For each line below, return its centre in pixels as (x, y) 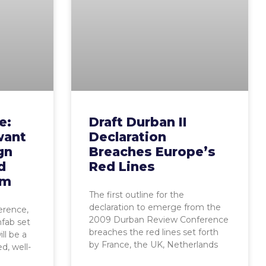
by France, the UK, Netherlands (153, 244)
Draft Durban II (138, 122)
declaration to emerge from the (155, 207)
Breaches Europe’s (152, 151)
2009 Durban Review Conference (159, 219)
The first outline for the (136, 194)
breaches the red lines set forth (153, 232)
